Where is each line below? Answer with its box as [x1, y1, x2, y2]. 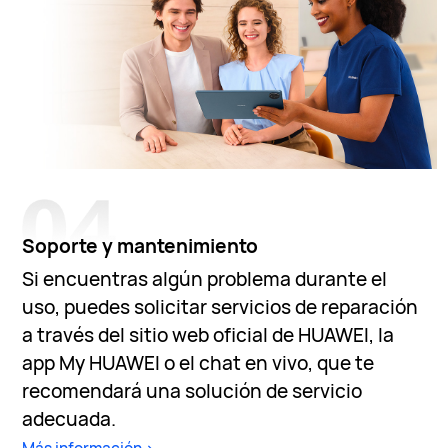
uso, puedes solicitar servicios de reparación [22, 293, 419, 320]
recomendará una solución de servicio [22, 377, 363, 404]
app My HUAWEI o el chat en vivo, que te [22, 349, 375, 376]
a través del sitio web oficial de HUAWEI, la [22, 321, 395, 348]
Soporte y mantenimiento [22, 233, 259, 260]
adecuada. [22, 405, 117, 432]
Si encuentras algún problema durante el [22, 265, 388, 292]
